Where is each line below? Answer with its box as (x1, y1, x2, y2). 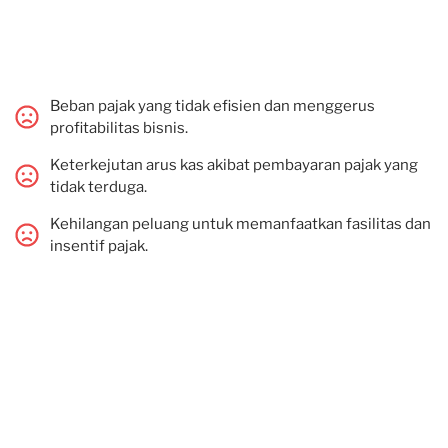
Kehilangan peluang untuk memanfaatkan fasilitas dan (50, 215, 431, 233)
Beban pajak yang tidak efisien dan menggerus (50, 97, 375, 115)
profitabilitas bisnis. (50, 119, 188, 137)
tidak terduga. (50, 178, 147, 196)
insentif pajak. (50, 237, 148, 255)
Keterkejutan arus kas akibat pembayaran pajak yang (50, 156, 418, 174)
